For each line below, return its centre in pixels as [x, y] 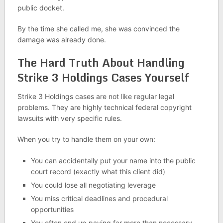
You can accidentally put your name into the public [113, 161]
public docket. [41, 8]
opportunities [52, 209]
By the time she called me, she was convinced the [98, 29]
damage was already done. [61, 40]
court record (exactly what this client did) [98, 171]
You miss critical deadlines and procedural [99, 198]
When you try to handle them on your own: [86, 139]
